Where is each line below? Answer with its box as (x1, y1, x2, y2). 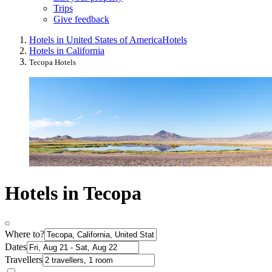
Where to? (5, 229, 44, 240)
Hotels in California (29, 46, 104, 56)
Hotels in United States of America (29, 35, 162, 46)
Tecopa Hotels (29, 58, 76, 67)
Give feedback (53, 14, 109, 25)
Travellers (5, 254, 42, 265)
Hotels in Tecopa (5, 182, 141, 204)
